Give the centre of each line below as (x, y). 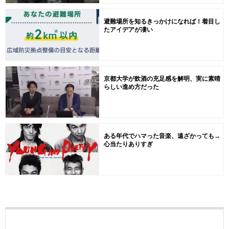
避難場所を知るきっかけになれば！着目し (162, 21)
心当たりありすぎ (128, 144)
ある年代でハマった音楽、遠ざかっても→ (162, 135)
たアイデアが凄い (128, 29)
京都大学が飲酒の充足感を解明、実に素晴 (162, 78)
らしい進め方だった (131, 86)
